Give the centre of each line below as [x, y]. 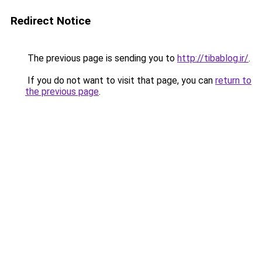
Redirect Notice [51, 21]
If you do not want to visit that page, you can [120, 80]
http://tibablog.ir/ [213, 58]
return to [233, 80]
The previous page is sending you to [101, 58]
